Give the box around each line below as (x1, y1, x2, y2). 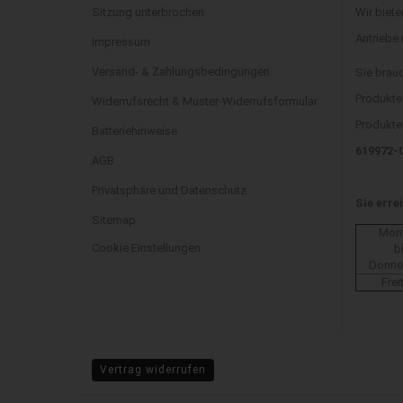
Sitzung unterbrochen (92, 5, 204, 19)
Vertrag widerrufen (100, 363, 206, 376)
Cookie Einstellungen (92, 241, 201, 255)
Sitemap (92, 213, 136, 227)
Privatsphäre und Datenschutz (92, 184, 246, 197)
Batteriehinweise (92, 124, 177, 138)
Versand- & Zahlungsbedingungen (92, 65, 270, 78)
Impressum (92, 35, 150, 49)
